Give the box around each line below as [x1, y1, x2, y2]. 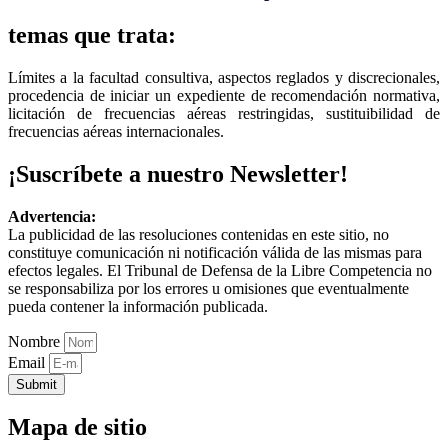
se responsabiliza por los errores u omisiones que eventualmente [8, 279, 409, 297]
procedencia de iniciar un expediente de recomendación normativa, [8, 86, 440, 104]
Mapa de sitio [8, 414, 147, 441]
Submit [16, 376, 57, 392]
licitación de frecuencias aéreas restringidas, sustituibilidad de [8, 104, 440, 122]
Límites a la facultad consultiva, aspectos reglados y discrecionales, [8, 68, 440, 86]
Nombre [8, 332, 64, 350]
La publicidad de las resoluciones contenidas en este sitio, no [8, 225, 389, 243]
